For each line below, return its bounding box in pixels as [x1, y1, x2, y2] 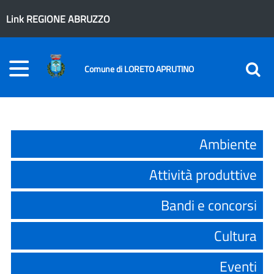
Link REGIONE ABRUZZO [6, 12, 110, 26]
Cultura [214, 225, 257, 246]
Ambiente [199, 133, 257, 155]
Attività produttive [149, 164, 257, 185]
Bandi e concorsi [161, 194, 257, 216]
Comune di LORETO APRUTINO [84, 62, 194, 76]
